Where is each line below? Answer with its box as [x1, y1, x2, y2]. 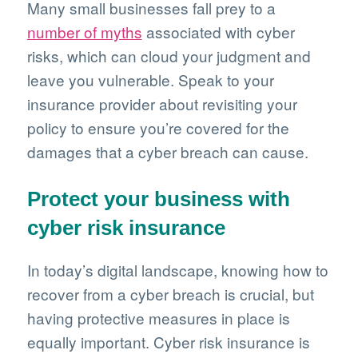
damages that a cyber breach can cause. [26, 140, 308, 162]
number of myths [26, 20, 142, 42]
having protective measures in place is [26, 307, 290, 329]
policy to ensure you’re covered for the [26, 116, 289, 138]
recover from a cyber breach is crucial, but [26, 283, 314, 305]
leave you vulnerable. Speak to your [26, 68, 274, 90]
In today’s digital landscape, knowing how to [26, 259, 328, 281]
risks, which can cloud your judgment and [26, 44, 311, 66]
